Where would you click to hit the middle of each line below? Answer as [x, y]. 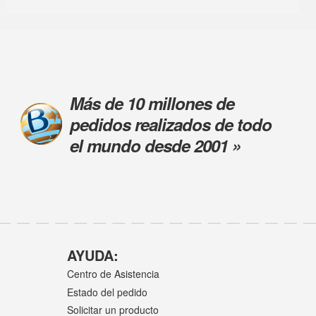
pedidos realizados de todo [170, 124]
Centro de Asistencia [113, 274]
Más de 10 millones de [152, 103]
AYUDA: [92, 255]
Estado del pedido [107, 292]
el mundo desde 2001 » [155, 145]
